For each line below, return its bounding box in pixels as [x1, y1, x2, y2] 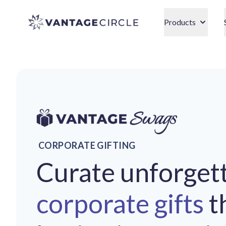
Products [164, 17, 196, 27]
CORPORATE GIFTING [38, 140, 136, 151]
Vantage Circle [28, 15, 86, 26]
